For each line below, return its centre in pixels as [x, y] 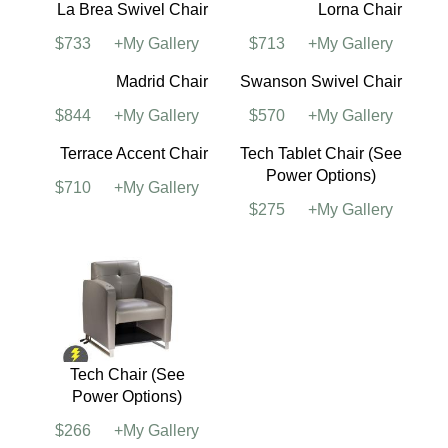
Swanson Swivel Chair [321, 336]
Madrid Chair [162, 336]
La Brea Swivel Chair [132, 137]
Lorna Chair [360, 137]
